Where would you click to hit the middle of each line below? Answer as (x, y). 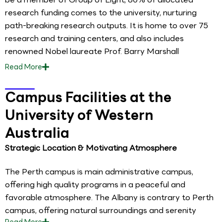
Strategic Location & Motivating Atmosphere (91, 148)
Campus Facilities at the (88, 97)
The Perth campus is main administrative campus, (99, 171)
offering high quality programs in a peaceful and (95, 184)
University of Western (79, 115)
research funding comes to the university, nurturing (101, 13)
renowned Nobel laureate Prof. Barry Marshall (92, 52)
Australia (37, 133)
